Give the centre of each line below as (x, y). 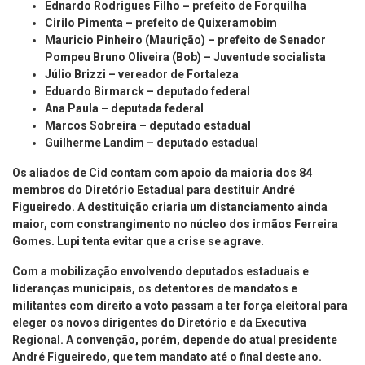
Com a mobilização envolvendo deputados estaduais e (161, 271)
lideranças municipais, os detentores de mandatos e (155, 288)
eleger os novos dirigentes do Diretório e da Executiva (159, 322)
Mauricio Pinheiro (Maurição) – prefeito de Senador (185, 40)
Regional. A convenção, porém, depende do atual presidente (175, 339)
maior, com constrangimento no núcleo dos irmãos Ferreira (175, 224)
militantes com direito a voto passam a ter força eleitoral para (180, 305)
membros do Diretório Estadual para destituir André (154, 189)
